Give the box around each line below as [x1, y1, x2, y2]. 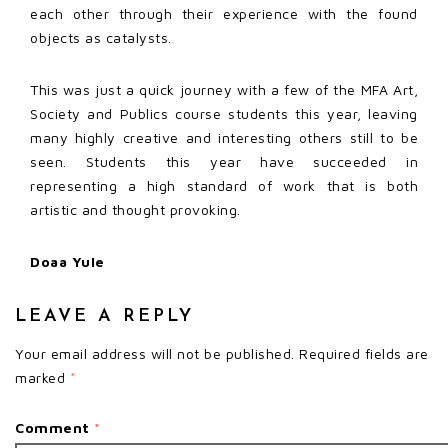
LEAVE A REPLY [15, 307, 194, 327]
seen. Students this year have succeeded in [30, 153, 418, 171]
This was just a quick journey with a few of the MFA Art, [30, 81, 418, 99]
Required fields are [299, 345, 429, 363]
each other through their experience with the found [30, 5, 418, 23]
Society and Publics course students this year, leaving [30, 105, 418, 123]
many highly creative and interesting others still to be [30, 129, 418, 147]
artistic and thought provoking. [30, 201, 241, 219]
